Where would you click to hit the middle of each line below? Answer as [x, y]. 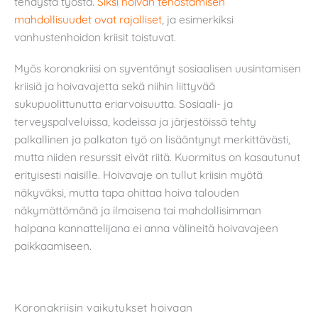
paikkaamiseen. [53, 245]
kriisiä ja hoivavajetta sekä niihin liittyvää [115, 86]
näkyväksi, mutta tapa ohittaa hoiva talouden [127, 192]
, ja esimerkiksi [198, 20]
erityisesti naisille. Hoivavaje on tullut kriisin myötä [138, 174]
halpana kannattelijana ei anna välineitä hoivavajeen [146, 227]
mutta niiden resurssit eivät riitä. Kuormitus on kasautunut [157, 157]
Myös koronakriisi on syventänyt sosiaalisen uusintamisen [158, 68]
